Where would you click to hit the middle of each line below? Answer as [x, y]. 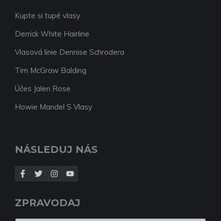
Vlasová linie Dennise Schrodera [70, 52]
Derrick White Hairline [52, 34]
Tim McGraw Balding [51, 70]
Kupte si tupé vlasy [48, 15]
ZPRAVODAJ [48, 203]
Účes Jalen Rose [43, 88]
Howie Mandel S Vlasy [54, 107]
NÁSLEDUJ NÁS [56, 149]
